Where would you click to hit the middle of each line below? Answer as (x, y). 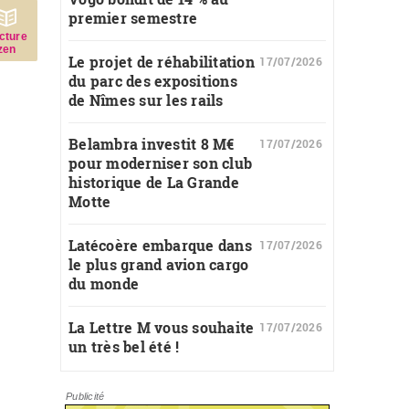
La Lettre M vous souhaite (162, 327)
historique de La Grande (154, 182)
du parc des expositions (153, 81)
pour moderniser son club (161, 163)
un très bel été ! (124, 346)
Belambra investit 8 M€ (152, 144)
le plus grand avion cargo (159, 264)
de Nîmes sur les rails (146, 100)
